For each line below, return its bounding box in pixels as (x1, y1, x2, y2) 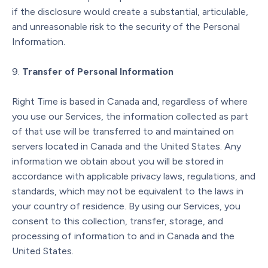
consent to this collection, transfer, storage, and (12, 215, 223, 227)
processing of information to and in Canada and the (12, 230, 234, 242)
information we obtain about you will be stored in (12, 155, 224, 167)
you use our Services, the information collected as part (12, 110, 248, 122)
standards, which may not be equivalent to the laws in (12, 185, 243, 197)
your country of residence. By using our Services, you (12, 200, 240, 212)
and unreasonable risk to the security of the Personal (12, 20, 240, 32)
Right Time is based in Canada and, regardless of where (12, 95, 248, 107)
